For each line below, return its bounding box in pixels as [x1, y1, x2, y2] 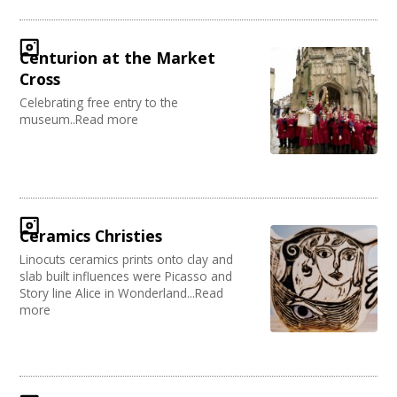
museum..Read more [19, 111, 139, 128]
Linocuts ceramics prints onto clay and [19, 251, 234, 269]
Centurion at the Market [19, 47, 216, 69]
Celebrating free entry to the [19, 94, 179, 112]
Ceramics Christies [19, 225, 163, 247]
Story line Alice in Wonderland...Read [19, 284, 224, 302]
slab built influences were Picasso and [19, 268, 233, 285]
